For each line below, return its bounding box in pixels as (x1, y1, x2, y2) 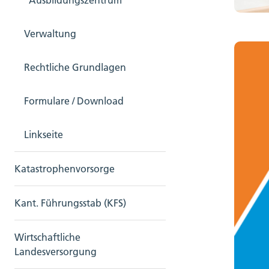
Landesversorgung (14, 246, 97, 258)
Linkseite (24, 128, 63, 141)
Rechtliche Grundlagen (24, 61, 126, 73)
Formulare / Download (24, 95, 124, 107)
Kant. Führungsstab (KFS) (14, 197, 126, 209)
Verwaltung (24, 28, 76, 40)
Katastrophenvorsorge (14, 163, 115, 175)
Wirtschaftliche (14, 231, 80, 243)
